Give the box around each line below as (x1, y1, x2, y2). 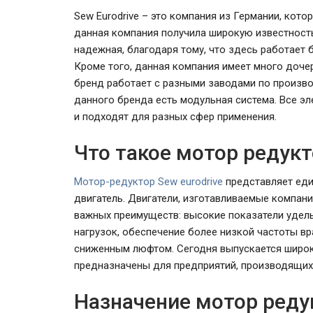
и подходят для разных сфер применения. (74, 110, 277, 123)
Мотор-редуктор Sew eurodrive (74, 175, 223, 188)
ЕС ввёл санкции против (162, 181, 304, 196)
